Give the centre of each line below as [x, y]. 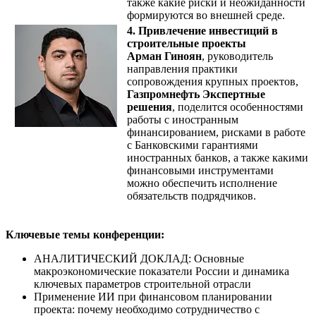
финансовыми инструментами [200, 170]
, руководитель [237, 56]
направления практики [182, 68]
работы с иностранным [183, 119]
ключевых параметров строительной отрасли [142, 284]
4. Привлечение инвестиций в [202, 30]
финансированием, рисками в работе [216, 132]
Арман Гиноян [164, 56]
